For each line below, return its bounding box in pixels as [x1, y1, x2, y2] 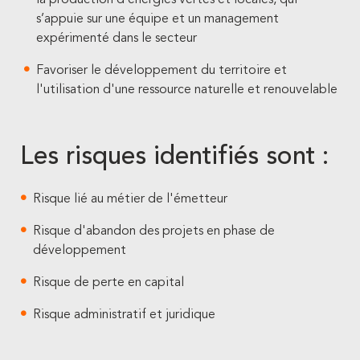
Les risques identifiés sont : [20, 145, 329, 170]
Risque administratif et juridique [33, 309, 215, 321]
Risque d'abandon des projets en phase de [33, 225, 275, 238]
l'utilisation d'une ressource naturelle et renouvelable [36, 84, 337, 96]
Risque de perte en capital [33, 276, 184, 289]
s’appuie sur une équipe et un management [36, 13, 279, 26]
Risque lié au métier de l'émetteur [33, 193, 227, 206]
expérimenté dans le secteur [36, 32, 197, 45]
